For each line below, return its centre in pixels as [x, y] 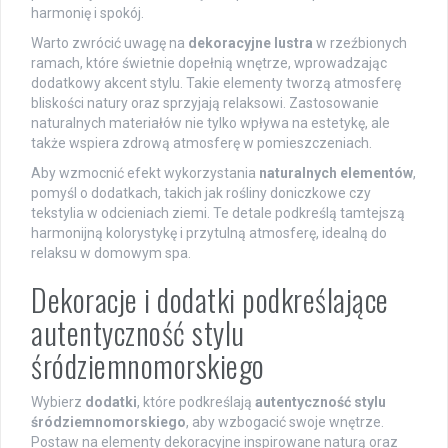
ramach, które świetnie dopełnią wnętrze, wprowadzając [209, 63]
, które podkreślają [196, 402]
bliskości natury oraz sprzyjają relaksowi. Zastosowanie [205, 103]
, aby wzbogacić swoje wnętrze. [285, 422]
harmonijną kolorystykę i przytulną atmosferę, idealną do [209, 233]
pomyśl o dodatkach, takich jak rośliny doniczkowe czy [201, 193]
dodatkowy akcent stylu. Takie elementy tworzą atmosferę [216, 83]
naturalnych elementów [336, 173]
